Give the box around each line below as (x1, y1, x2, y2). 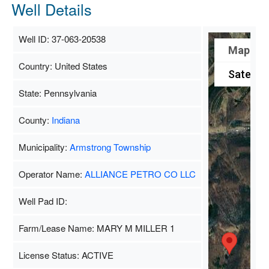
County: (18, 113, 52, 126)
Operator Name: (18, 167, 85, 180)
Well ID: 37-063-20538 (18, 32, 106, 45)
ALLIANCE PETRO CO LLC (84, 167, 196, 180)
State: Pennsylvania (18, 86, 97, 99)
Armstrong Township (69, 140, 151, 153)
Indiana (51, 113, 80, 126)
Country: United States (18, 59, 107, 72)
